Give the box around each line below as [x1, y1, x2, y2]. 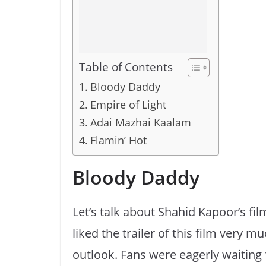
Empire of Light [90, 97, 166, 112]
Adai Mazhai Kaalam [90, 115, 191, 129]
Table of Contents [79, 59, 173, 75]
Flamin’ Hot [90, 133, 147, 147]
